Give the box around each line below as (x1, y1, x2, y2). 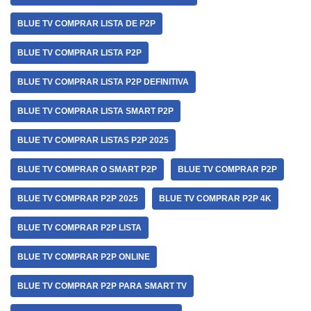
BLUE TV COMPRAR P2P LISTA (17, 223, 142, 233)
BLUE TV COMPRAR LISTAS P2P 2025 (17, 135, 169, 145)
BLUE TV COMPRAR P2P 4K (159, 194, 271, 203)
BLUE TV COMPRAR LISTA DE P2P (17, 19, 155, 28)
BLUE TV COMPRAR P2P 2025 (17, 194, 138, 203)
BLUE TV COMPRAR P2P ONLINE (17, 252, 150, 262)
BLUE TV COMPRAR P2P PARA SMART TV (17, 281, 187, 291)
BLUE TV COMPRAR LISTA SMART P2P (17, 106, 174, 116)
